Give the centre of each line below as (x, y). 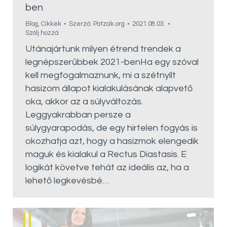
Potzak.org (109, 24)
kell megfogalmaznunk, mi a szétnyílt (101, 75)
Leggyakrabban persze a (78, 115)
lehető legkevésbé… (67, 181)
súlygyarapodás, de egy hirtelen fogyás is (111, 128)
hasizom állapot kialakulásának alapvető (109, 89)
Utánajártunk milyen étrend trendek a (103, 49)
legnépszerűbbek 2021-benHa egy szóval (112, 62)
